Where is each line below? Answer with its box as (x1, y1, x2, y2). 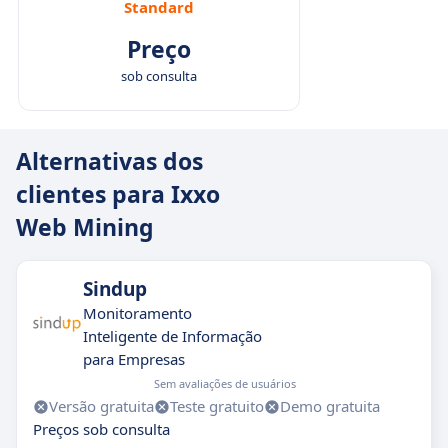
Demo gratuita (280, 396, 380, 416)
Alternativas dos (16, 145, 203, 177)
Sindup (83, 276, 147, 302)
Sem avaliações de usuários (153, 376, 296, 391)
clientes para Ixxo (16, 178, 220, 210)
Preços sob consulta (33, 419, 170, 439)
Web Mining (16, 211, 154, 243)
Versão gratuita (49, 396, 154, 416)
